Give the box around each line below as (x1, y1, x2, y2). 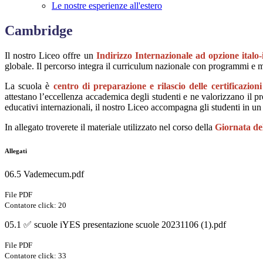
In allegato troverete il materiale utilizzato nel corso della (5, 122, 215, 133)
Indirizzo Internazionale (96, 50, 193, 61)
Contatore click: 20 (5, 201, 66, 210)
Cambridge (5, 23, 73, 39)
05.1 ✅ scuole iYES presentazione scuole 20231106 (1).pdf (5, 220, 226, 230)
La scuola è (5, 81, 53, 92)
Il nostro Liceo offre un (5, 50, 96, 61)
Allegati (5, 147, 27, 155)
